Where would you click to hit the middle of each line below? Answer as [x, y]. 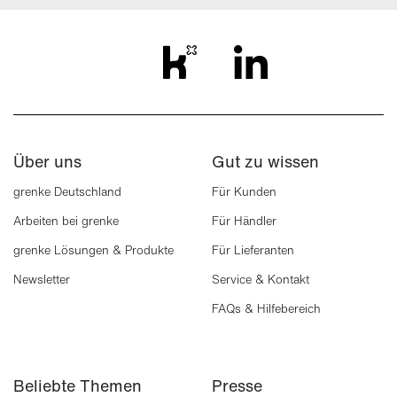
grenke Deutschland [67, 192]
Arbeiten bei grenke [66, 221]
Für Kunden [244, 192]
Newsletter [42, 280]
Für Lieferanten [253, 250]
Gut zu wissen [265, 161]
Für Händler [244, 221]
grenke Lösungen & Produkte [93, 250]
